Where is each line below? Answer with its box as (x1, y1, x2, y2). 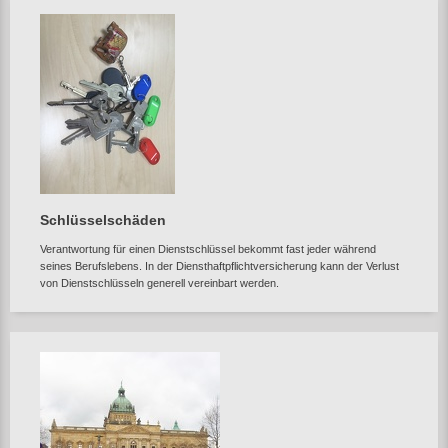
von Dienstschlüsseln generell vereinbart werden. (40, 277, 279, 289)
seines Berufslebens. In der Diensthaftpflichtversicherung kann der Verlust (40, 260, 399, 272)
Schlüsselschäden (40, 212, 166, 228)
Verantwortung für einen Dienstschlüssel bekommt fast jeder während (40, 243, 376, 255)
